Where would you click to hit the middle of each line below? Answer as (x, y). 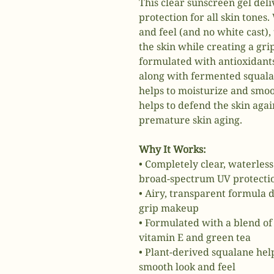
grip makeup (169, 208)
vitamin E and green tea (195, 237)
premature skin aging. (191, 120)
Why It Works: (174, 149)
